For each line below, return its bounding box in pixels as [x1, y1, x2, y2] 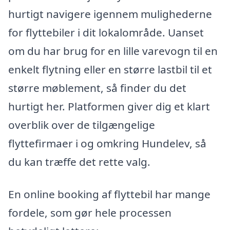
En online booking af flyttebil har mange [8, 187, 210, 202]
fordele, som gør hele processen [8, 205, 171, 220]
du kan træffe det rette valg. [8, 154, 150, 169]
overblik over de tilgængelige [8, 117, 155, 132]
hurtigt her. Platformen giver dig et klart [8, 99, 210, 113]
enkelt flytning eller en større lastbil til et [8, 62, 212, 76]
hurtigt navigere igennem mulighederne [8, 6, 212, 21]
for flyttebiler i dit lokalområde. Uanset [8, 25, 204, 40]
